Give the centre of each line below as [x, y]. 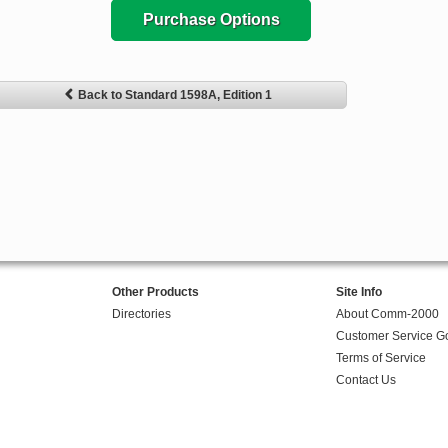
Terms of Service [380, 358]
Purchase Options [211, 20]
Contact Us [365, 380]
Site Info [358, 292]
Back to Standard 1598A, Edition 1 [175, 95]
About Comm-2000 [387, 314]
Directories [141, 314]
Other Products [155, 292]
